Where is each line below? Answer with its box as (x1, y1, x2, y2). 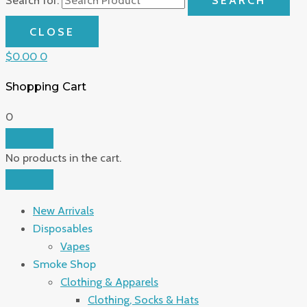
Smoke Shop (33, 256, 96, 271)
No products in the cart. (5, 151, 121, 165)
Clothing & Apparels (60, 274, 158, 288)
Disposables (33, 221, 93, 235)
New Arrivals (33, 203, 94, 217)
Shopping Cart (5, 79, 86, 93)
